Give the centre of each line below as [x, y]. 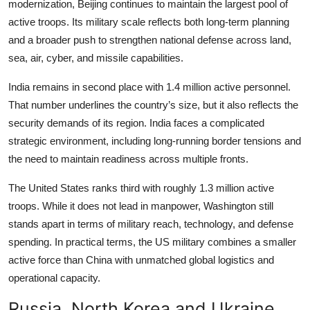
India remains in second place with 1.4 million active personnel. [149, 87]
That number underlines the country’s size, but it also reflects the [153, 105]
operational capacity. [54, 278]
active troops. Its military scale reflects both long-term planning [149, 22]
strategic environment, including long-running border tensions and [155, 141]
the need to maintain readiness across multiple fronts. [128, 159]
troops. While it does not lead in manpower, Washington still [141, 206]
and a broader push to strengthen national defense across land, [150, 40]
